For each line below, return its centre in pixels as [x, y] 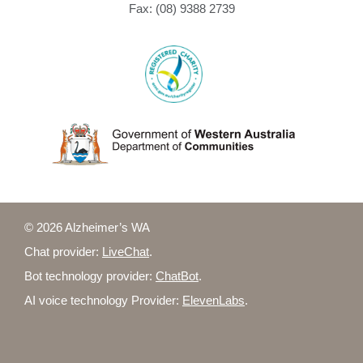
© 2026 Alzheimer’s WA [87, 227]
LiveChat [126, 251]
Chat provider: [63, 251]
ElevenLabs [214, 300]
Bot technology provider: [90, 275]
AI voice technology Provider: [103, 300]
